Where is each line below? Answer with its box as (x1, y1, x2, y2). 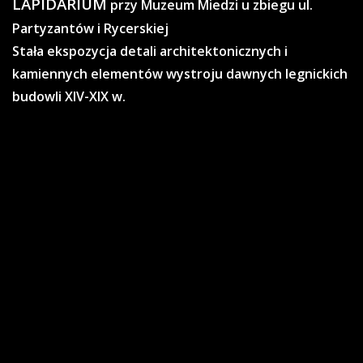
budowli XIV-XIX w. (12, 88, 126, 106)
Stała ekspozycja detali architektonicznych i (12, 42, 288, 61)
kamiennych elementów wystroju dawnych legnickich (12, 65, 348, 83)
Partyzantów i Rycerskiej (12, 19, 169, 38)
